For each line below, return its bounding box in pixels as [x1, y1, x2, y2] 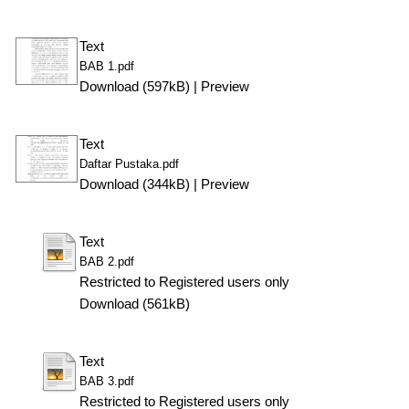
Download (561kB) [79, 296, 190, 311]
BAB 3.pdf [79, 373, 134, 388]
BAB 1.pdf [79, 58, 134, 73]
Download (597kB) [79, 79, 190, 94]
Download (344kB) [79, 176, 190, 192]
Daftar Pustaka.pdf [79, 156, 179, 171]
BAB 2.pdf [79, 254, 134, 268]
